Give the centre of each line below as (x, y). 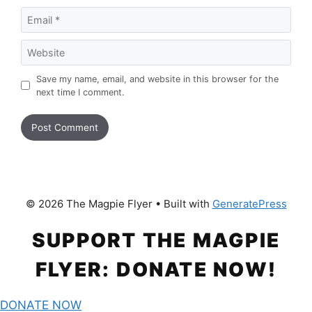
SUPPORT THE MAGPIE (156, 240)
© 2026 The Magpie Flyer (89, 203)
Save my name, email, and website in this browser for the (157, 79)
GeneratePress (249, 203)
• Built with (182, 203)
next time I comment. (80, 92)
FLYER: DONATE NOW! (156, 269)
